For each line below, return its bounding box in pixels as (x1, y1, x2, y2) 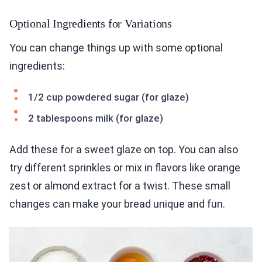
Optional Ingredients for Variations (9, 17, 172, 30)
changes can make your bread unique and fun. (9, 198, 225, 211)
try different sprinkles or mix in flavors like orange (9, 161, 240, 174)
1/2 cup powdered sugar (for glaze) (28, 91, 189, 104)
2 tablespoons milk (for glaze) (28, 112, 163, 125)
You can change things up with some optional (9, 42, 223, 54)
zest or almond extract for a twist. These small (9, 180, 230, 192)
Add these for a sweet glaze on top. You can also (9, 143, 238, 156)
